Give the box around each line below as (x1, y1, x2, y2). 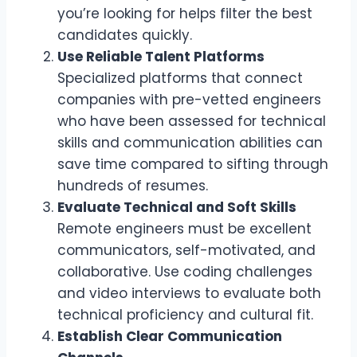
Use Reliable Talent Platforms (57, 47, 265, 67)
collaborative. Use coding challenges (57, 262, 312, 282)
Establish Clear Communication (57, 327, 282, 347)
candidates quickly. (57, 25, 192, 45)
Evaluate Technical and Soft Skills (57, 198, 296, 218)
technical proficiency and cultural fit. (57, 305, 313, 325)
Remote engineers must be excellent (57, 219, 312, 239)
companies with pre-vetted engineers (57, 90, 321, 110)
